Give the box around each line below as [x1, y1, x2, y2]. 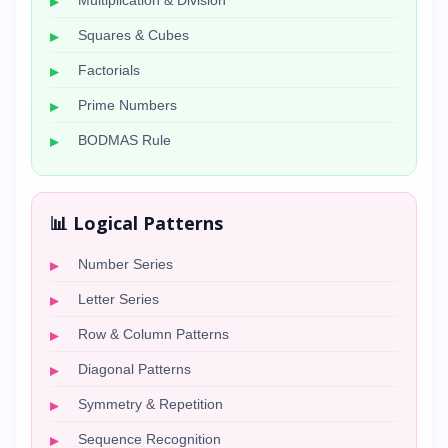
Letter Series [78, 291, 159, 307]
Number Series [78, 256, 173, 272]
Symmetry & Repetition [78, 396, 223, 412]
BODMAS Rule [78, 132, 171, 148]
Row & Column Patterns [78, 326, 229, 342]
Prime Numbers [78, 97, 177, 113]
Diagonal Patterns [78, 361, 191, 377]
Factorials [78, 62, 140, 78]
